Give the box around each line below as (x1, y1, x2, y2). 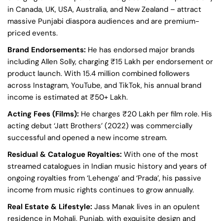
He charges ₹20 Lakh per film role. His (81, 109, 212, 119)
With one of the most (124, 149, 198, 159)
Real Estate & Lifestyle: (7, 201, 94, 212)
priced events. (7, 28, 58, 38)
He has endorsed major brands (88, 44, 195, 55)
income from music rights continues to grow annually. (7, 184, 194, 195)
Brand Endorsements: (7, 44, 88, 55)
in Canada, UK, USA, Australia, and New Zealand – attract (7, 4, 201, 14)
